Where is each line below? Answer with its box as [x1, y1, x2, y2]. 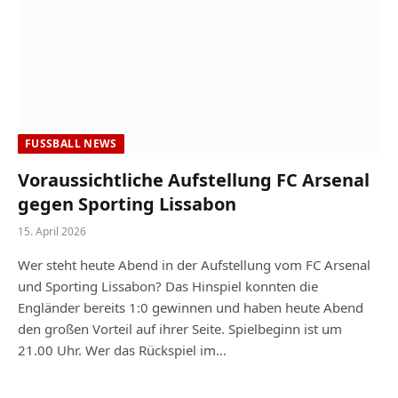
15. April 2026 [18, 224, 86, 239]
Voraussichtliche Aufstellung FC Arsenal [18, 168, 370, 192]
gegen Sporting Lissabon [18, 192, 236, 216]
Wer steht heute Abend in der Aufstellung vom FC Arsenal [18, 256, 370, 274]
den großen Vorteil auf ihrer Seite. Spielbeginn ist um [18, 320, 342, 338]
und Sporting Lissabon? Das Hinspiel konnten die [18, 277, 318, 295]
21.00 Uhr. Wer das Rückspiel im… [18, 341, 227, 359]
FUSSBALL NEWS [25, 136, 111, 151]
